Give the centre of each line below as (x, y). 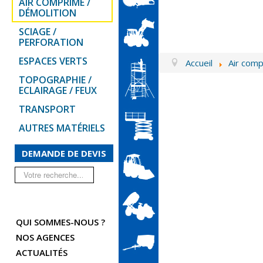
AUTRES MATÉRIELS (62, 128)
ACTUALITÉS (42, 253)
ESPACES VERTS (53, 61)
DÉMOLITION (48, 13)
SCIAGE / (38, 32)
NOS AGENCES (45, 237)
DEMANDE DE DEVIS (64, 154)
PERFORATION (51, 43)
